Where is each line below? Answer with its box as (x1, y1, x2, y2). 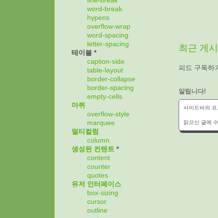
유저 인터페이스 (72, 181, 121, 188)
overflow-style (87, 110, 129, 118)
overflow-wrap (87, 23, 130, 31)
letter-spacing (87, 40, 129, 48)
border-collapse (87, 75, 135, 83)
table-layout (87, 67, 123, 74)
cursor (87, 198, 107, 206)
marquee (87, 119, 115, 127)
